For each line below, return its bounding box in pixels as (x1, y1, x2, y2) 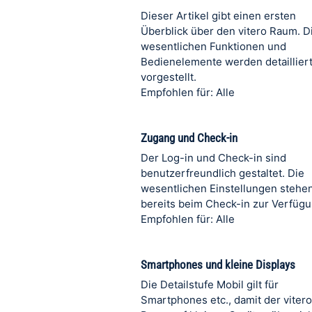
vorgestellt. (141, 70, 196, 84)
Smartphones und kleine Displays (141, 258, 295, 272)
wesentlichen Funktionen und (141, 40, 286, 53)
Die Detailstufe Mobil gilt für (141, 278, 279, 291)
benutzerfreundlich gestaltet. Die (141, 166, 304, 180)
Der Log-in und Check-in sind (141, 151, 286, 164)
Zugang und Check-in (141, 131, 237, 145)
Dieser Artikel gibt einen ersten (141, 9, 296, 22)
